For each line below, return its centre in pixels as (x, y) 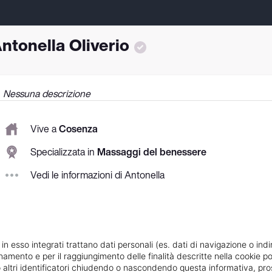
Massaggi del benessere (152, 152)
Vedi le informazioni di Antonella (97, 175)
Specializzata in (64, 152)
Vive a (45, 129)
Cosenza (78, 129)
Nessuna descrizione (47, 93)
